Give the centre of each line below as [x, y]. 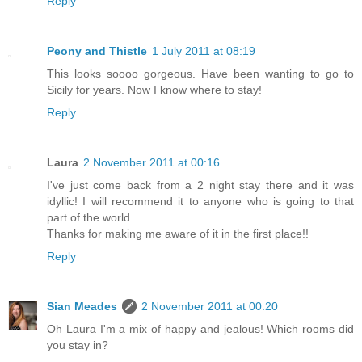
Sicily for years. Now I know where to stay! [154, 90]
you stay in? [78, 345]
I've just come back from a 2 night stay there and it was [200, 185]
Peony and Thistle [97, 51]
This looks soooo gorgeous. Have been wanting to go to [200, 74]
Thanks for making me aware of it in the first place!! [178, 234]
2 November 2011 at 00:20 [210, 307]
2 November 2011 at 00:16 [152, 163]
